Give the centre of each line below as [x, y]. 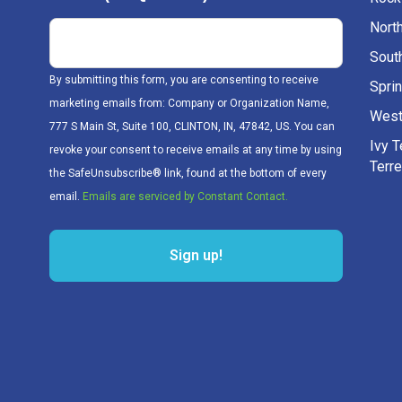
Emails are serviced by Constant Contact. [185, 197]
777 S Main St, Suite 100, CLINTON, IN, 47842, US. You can [192, 127]
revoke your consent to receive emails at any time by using [196, 150]
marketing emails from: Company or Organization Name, [189, 104]
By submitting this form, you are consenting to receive [184, 80]
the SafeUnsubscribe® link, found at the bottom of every [188, 174]
